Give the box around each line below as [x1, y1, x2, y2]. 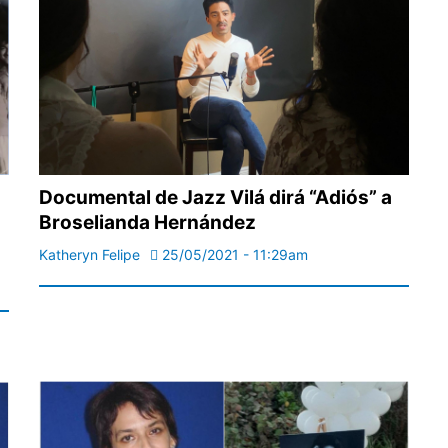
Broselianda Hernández [39, 211, 256, 235]
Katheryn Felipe [39, 246, 140, 264]
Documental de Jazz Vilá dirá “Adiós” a [39, 186, 392, 210]
